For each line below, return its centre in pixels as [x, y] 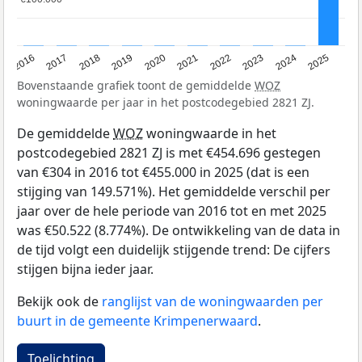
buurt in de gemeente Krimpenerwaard [137, 320]
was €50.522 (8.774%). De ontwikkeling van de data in [179, 230]
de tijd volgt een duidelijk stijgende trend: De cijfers [174, 249]
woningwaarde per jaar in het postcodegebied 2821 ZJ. [166, 102]
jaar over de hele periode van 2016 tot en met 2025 [172, 210]
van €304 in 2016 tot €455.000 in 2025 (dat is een [163, 172]
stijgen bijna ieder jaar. [85, 269]
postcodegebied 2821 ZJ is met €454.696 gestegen [169, 152]
